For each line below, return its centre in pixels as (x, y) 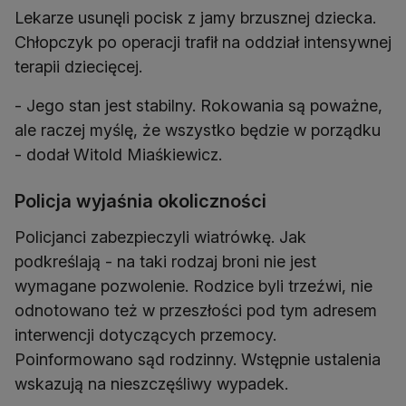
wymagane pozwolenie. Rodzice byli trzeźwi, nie (193, 286)
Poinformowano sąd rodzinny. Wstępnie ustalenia (198, 360)
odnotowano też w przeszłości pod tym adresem (196, 311)
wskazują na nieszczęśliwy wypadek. (154, 384)
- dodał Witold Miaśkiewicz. (118, 155)
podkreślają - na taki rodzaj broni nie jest (165, 262)
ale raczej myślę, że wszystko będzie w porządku (198, 130)
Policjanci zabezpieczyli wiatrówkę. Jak (160, 237)
